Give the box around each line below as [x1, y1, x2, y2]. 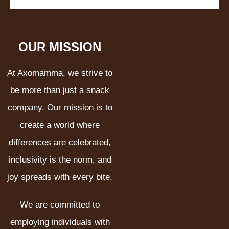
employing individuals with [10, 217, 110, 227]
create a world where [20, 120, 100, 130]
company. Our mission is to [7, 103, 112, 113]
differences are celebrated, [9, 138, 111, 148]
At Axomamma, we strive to [7, 68, 112, 78]
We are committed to [20, 200, 100, 210]
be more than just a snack [10, 85, 109, 96]
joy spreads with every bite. [7, 172, 112, 182]
